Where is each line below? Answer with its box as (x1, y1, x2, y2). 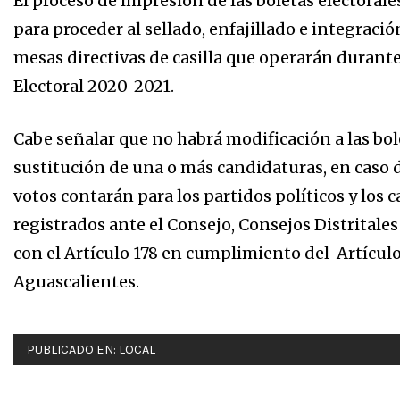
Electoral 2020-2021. (13, 76, 174, 96)
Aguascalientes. (13, 271, 139, 292)
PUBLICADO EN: (27, 342, 119, 357)
